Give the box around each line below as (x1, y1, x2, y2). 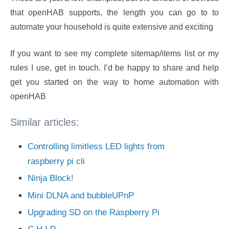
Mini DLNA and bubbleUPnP (28, 190, 134, 200)
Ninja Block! (28, 173, 74, 184)
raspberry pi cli (28, 156, 85, 167)
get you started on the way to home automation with (10, 78, 219, 87)
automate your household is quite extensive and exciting (10, 22, 213, 32)
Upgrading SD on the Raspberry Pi (28, 207, 159, 217)
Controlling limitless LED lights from (28, 142, 165, 152)
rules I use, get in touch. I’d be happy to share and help (10, 63, 219, 73)
